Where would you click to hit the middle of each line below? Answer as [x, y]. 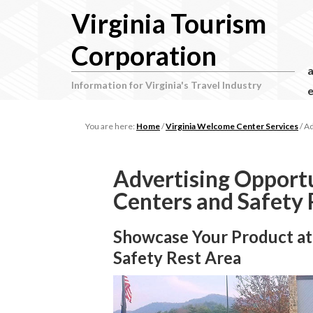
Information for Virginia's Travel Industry [166, 85]
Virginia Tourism [169, 23]
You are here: [111, 126]
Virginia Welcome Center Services [232, 126]
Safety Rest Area [177, 258]
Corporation [144, 55]
